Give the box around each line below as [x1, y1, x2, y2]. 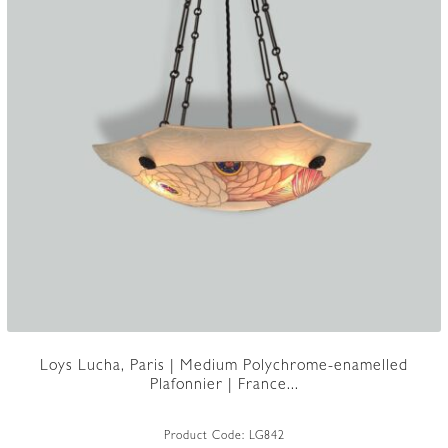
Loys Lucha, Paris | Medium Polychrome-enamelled [40, 358, 408, 375]
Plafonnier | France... [149, 377, 299, 394]
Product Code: [163, 431, 249, 444]
